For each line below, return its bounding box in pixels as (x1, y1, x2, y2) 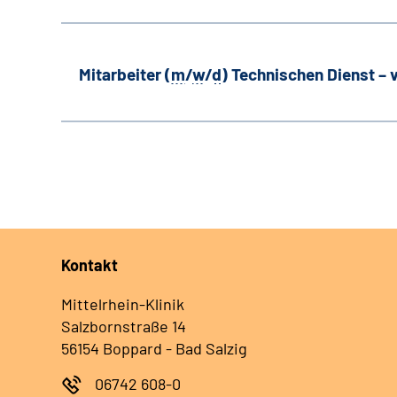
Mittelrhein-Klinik (61, 294, 184, 315)
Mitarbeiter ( (79, 64, 171, 85)
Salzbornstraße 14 (61, 316, 186, 337)
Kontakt (61, 255, 118, 276)
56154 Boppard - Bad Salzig (61, 339, 247, 359)
